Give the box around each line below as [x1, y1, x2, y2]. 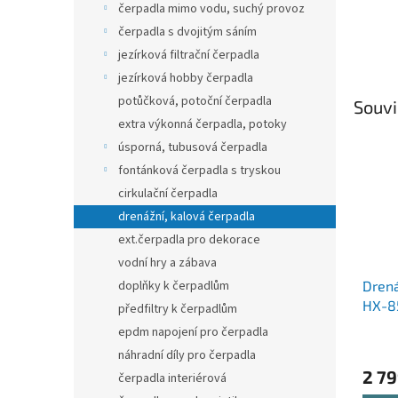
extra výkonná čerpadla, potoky [118, 115, 287, 133]
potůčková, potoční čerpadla [118, 92, 272, 110]
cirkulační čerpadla [118, 185, 218, 203]
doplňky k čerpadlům [118, 277, 229, 295]
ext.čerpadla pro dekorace [118, 231, 260, 249]
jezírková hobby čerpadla [118, 69, 253, 87]
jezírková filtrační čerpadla [118, 46, 259, 64]
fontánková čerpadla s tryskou [118, 162, 281, 179]
